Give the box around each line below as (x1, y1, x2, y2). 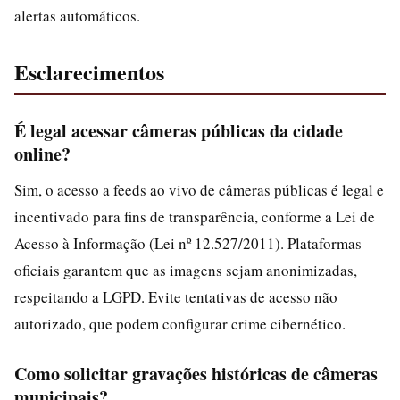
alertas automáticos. (14, 5, 140, 26)
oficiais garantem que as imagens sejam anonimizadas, (14, 260, 357, 280)
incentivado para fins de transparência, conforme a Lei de (14, 206, 375, 227)
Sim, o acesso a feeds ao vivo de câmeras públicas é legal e (14, 179, 384, 200)
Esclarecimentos (14, 56, 164, 87)
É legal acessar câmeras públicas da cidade (14, 118, 343, 144)
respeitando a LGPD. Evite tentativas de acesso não (14, 287, 337, 307)
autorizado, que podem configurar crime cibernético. (14, 313, 346, 334)
